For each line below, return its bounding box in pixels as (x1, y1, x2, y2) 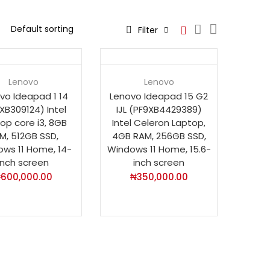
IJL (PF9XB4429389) (116, 102, 202, 116)
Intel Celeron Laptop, (112, 116, 206, 129)
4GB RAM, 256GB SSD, (111, 129, 206, 142)
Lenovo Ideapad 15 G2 (110, 89, 208, 102)
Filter (138, 24, 158, 36)
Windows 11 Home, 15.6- (107, 142, 211, 155)
